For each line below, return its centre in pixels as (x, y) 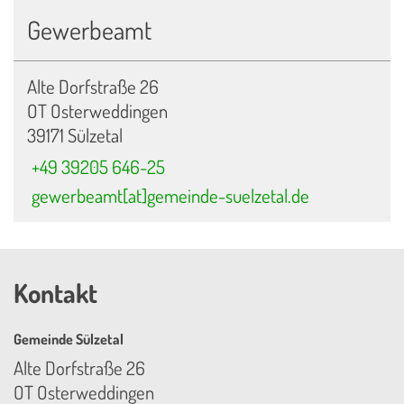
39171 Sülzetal (75, 135)
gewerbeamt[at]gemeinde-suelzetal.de (171, 196)
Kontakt (55, 293)
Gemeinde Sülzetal (69, 339)
